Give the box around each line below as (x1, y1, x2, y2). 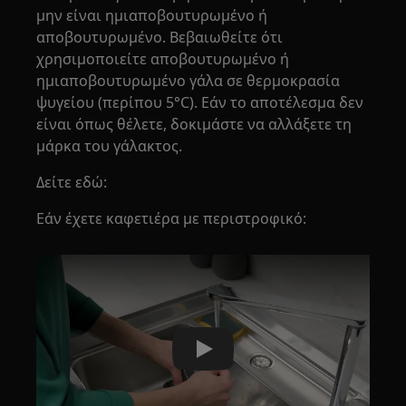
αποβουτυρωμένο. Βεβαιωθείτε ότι (36, 26, 284, 47)
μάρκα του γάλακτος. (36, 135, 183, 156)
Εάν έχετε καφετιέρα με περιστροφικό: (36, 208, 307, 228)
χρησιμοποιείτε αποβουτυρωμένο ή (36, 48, 290, 69)
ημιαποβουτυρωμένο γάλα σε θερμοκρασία (36, 70, 341, 91)
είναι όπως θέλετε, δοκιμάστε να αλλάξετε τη (36, 113, 353, 134)
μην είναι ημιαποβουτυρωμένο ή (36, 5, 268, 25)
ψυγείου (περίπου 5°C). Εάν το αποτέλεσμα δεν (36, 92, 364, 112)
